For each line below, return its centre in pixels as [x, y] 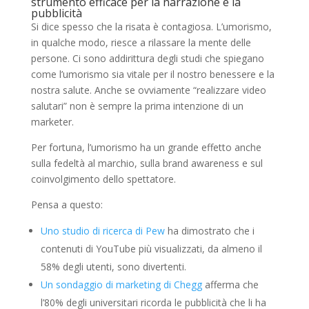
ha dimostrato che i [209, 230]
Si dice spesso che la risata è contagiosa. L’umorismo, [151, 26]
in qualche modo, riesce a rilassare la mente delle [141, 42]
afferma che [230, 284]
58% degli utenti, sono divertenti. [113, 266]
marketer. [52, 121]
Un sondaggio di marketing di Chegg [121, 284]
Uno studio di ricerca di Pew [102, 230]
